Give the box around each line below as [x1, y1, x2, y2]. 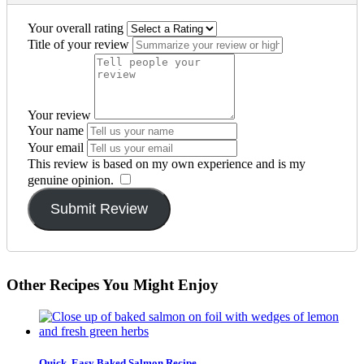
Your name [28, 123, 84, 138]
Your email [28, 141, 84, 155]
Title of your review [28, 37, 129, 52]
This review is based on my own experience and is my [28, 157, 305, 171]
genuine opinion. [28, 173, 114, 188]
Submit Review [50, 201, 148, 218]
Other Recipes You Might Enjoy [6, 276, 219, 294]
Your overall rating [28, 21, 123, 36]
